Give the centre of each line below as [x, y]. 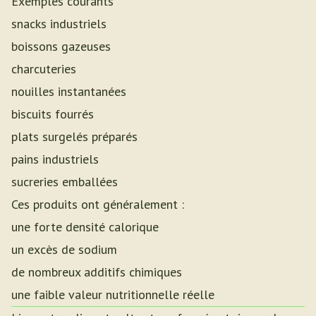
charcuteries [44, 69]
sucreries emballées [65, 182]
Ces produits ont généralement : [98, 204]
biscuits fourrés [53, 114]
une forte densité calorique [85, 227]
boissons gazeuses [61, 46]
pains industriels [55, 159]
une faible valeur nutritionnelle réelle [113, 294]
